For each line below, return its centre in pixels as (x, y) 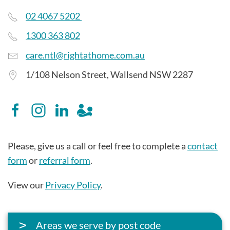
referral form (65, 160)
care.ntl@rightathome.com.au (85, 55)
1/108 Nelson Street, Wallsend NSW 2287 (109, 74)
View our (26, 185)
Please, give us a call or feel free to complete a (98, 146)
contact (203, 146)
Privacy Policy (73, 185)
